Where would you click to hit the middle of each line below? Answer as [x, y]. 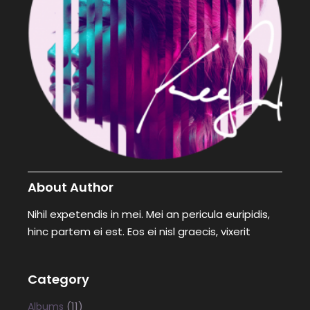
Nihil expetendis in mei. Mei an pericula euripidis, [149, 214]
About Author [71, 187]
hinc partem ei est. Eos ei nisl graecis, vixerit [139, 231]
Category [58, 279]
